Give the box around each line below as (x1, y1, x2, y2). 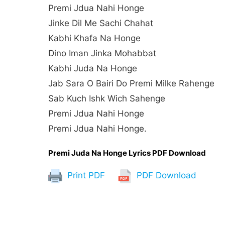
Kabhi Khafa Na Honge (48, 33, 141, 44)
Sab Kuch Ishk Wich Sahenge (48, 93, 165, 104)
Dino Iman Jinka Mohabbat (48, 48, 156, 59)
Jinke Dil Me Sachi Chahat (48, 18, 153, 29)
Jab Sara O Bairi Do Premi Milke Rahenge (48, 78, 214, 89)
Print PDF (65, 170, 105, 181)
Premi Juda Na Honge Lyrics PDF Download (48, 148, 206, 158)
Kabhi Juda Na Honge (48, 63, 137, 74)
